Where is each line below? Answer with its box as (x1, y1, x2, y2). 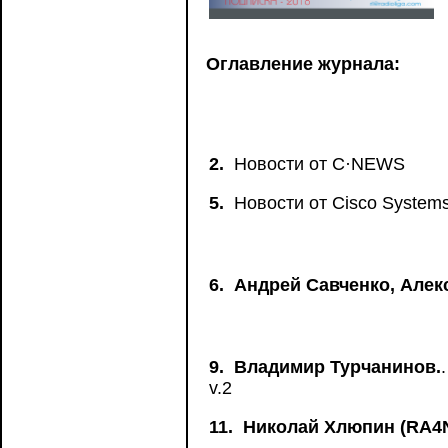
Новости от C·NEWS (229, 154, 405, 174)
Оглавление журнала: (206, 54, 400, 74)
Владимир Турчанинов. (234, 357, 441, 377)
